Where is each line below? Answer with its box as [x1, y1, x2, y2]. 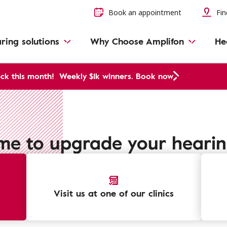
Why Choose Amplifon [90, 34, 184, 48]
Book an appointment [108, 8, 181, 17]
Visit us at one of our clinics [53, 186, 174, 200]
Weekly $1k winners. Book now [59, 70, 173, 82]
